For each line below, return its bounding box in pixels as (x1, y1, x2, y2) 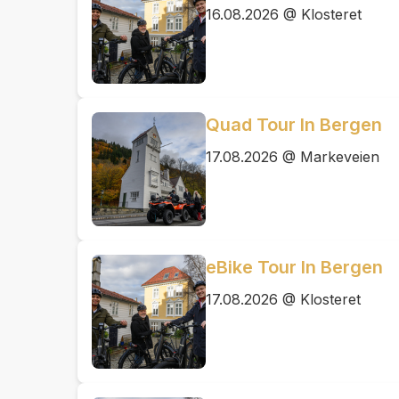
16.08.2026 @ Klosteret (206, 5, 362, 23)
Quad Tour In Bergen (206, 114, 382, 135)
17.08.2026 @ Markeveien (206, 148, 379, 166)
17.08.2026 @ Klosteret (206, 290, 361, 308)
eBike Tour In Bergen (206, 256, 383, 278)
